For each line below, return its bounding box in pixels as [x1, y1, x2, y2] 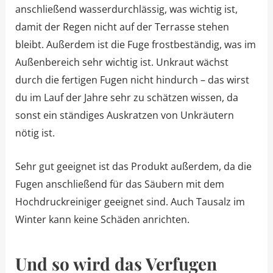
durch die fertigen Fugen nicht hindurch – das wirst [15, 73, 249, 87]
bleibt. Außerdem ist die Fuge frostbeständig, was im [15, 38, 256, 52]
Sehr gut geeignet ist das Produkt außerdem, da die [15, 159, 252, 173]
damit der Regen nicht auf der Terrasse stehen [15, 20, 229, 34]
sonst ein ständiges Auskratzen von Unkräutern [15, 108, 234, 122]
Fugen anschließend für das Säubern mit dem [15, 177, 224, 191]
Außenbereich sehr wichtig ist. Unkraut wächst [15, 55, 229, 69]
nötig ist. [15, 126, 55, 140]
